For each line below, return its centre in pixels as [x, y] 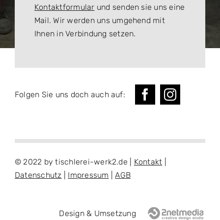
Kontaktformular [64, 7]
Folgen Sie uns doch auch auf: [70, 95]
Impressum [88, 175]
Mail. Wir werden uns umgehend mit [99, 21]
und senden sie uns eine [140, 7]
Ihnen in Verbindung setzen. [85, 34]
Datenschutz [38, 175]
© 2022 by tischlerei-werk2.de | [74, 162]
